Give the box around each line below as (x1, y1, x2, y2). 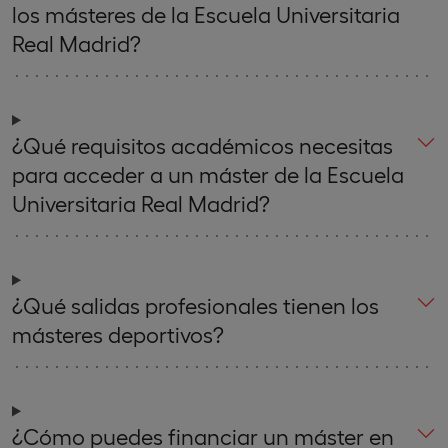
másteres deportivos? (12, 320, 224, 347)
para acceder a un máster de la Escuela (12, 160, 404, 187)
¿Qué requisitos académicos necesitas (12, 131, 393, 158)
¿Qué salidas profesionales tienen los (12, 291, 379, 318)
